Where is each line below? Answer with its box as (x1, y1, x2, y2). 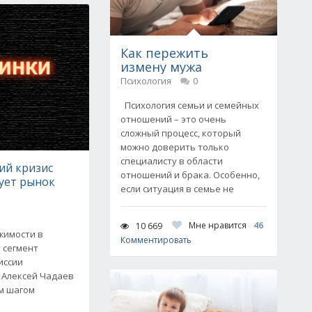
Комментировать (120, 234, 192, 246)
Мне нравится (189, 219, 247, 231)
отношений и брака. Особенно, (120, 169, 260, 181)
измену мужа (120, 58, 202, 75)
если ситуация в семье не (120, 182, 234, 195)
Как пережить (120, 45, 208, 61)
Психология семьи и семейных (120, 99, 259, 111)
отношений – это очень (120, 113, 226, 125)
